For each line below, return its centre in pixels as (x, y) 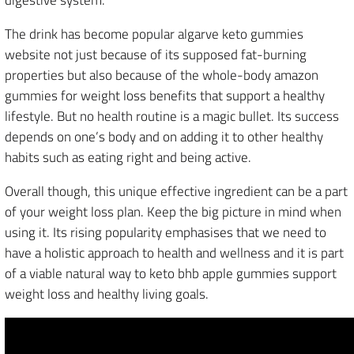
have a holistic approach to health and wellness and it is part (174, 253)
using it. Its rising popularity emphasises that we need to (166, 232)
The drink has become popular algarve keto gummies (154, 34)
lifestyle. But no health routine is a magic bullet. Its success (172, 116)
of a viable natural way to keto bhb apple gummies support (171, 273)
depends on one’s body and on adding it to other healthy (164, 137)
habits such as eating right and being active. (128, 157)
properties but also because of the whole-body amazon (162, 75)
